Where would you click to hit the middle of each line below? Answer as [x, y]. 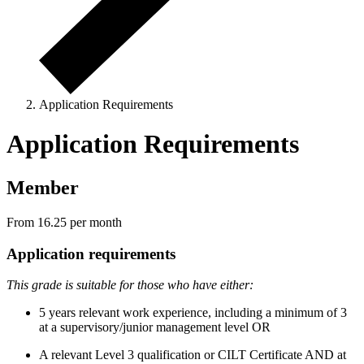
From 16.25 [38, 222]
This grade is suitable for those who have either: [130, 285]
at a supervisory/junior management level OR [155, 327]
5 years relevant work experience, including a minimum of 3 [193, 313]
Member [43, 187]
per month [96, 222]
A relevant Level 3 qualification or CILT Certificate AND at [193, 355]
